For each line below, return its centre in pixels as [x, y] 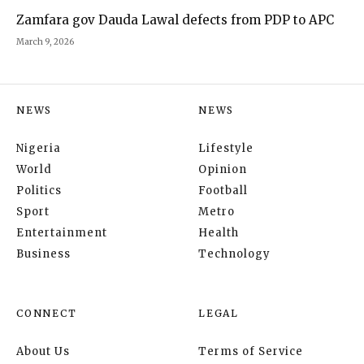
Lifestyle [226, 149]
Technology [234, 254]
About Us [43, 352]
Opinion [223, 170]
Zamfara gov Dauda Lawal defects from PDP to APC [175, 20]
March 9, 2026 [45, 42]
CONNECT [47, 314]
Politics [39, 191]
